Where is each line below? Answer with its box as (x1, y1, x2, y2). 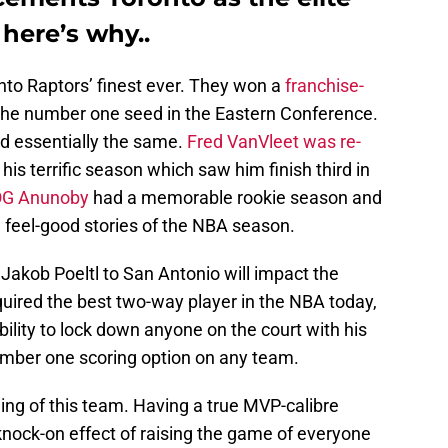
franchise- (285, 75, 364, 97)
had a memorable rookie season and (89, 187, 382, 209)
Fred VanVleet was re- (187, 131, 361, 153)
